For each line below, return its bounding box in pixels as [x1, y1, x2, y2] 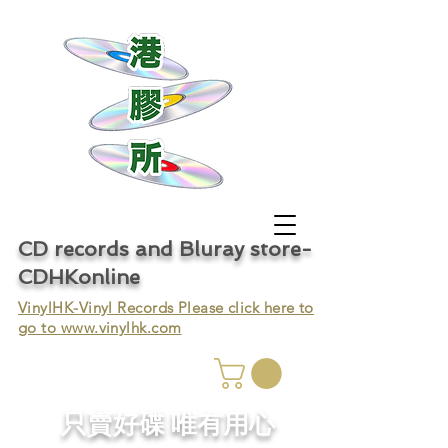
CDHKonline [18, 265, 140, 289]
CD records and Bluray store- [18, 237, 312, 261]
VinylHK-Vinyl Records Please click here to [18, 298, 314, 317]
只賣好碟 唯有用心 [61, 410, 275, 441]
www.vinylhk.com [60, 318, 182, 337]
